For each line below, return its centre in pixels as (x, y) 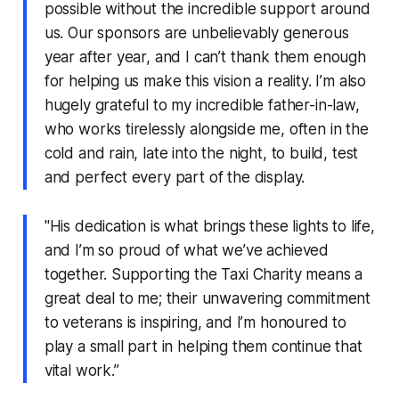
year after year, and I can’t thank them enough (205, 57)
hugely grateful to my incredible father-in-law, (202, 105)
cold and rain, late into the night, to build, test (201, 153)
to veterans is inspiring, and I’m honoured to (195, 322)
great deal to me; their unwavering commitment (208, 298)
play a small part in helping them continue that (203, 346)
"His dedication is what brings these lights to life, (209, 226)
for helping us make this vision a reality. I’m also (205, 81)
